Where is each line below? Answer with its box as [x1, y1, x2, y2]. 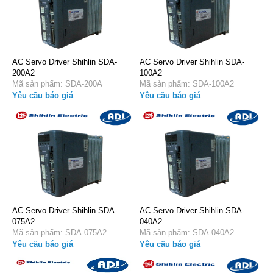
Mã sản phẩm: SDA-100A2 [168, 79, 234, 88]
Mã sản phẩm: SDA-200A [41, 79, 102, 88]
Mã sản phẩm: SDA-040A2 [168, 227, 234, 237]
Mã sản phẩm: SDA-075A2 [41, 227, 107, 237]
